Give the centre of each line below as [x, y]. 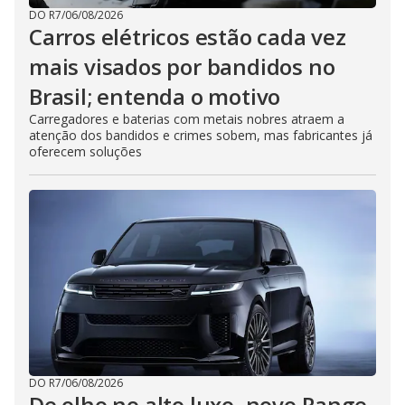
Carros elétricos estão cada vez [188, 37]
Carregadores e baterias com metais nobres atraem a [187, 119]
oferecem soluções [85, 151]
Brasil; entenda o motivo [155, 96]
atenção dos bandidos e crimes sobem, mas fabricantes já [201, 135]
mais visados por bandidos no [182, 66]
